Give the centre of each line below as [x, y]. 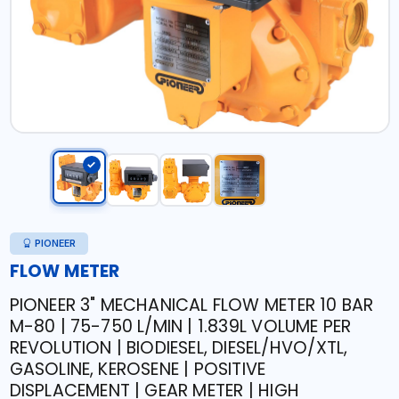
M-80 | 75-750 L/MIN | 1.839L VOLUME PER [180, 326]
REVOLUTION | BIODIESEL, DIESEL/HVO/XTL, [179, 348]
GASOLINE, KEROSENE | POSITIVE [138, 369]
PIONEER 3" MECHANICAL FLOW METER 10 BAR [191, 305]
